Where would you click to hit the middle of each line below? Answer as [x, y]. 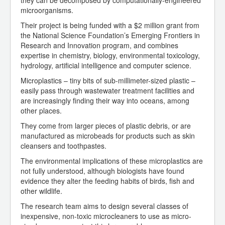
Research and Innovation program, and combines [99, 45]
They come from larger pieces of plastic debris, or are [106, 126]
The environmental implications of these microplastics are [112, 161]
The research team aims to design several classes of [104, 206]
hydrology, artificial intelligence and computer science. [106, 66]
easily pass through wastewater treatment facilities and [107, 91]
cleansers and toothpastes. [64, 146]
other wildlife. [41, 191]
